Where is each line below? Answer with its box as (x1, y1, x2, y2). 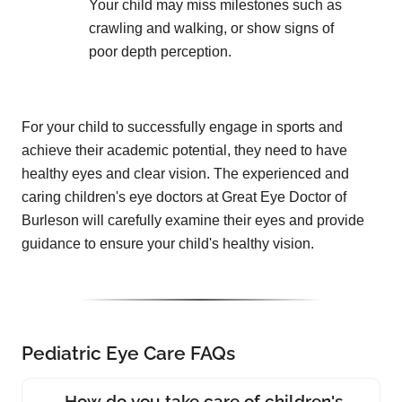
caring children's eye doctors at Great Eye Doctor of (22, 189, 346, 205)
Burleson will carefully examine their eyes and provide (22, 213, 364, 229)
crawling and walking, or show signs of (89, 21, 334, 37)
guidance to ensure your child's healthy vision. (22, 236, 314, 252)
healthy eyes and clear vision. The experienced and (22, 166, 349, 182)
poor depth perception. (89, 44, 232, 60)
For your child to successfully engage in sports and (22, 119, 343, 135)
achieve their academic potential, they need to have (22, 143, 347, 159)
